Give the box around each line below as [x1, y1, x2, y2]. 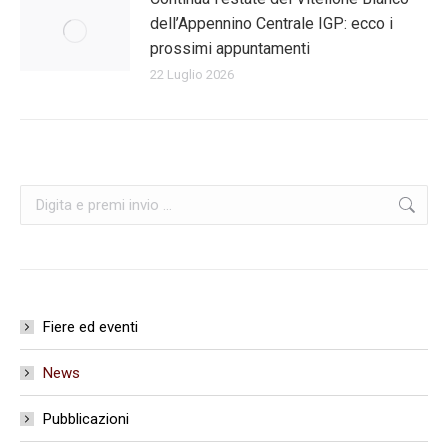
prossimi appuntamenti [150, 39, 310, 58]
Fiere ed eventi [43, 318, 138, 336]
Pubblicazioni [43, 410, 129, 428]
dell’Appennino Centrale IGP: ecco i [150, 14, 393, 33]
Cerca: [19, 188, 61, 206]
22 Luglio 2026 [150, 67, 234, 82]
